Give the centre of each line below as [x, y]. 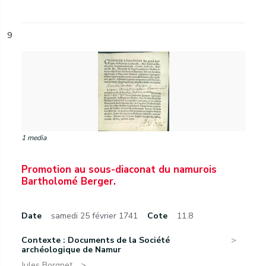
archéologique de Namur [71, 250]
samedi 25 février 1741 [94, 216]
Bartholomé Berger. [69, 181]
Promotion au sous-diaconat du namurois [119, 170]
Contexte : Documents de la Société [96, 240]
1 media [34, 138]
